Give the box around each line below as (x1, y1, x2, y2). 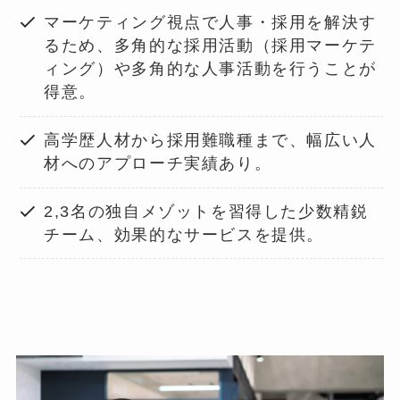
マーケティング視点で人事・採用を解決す (44, 13, 377, 32)
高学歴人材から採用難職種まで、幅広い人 (44, 131, 377, 150)
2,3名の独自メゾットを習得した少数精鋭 (44, 203, 369, 221)
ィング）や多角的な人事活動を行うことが (44, 60, 377, 79)
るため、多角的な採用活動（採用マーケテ (44, 37, 377, 55)
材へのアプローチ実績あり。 (44, 154, 272, 173)
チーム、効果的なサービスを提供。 (44, 226, 325, 245)
